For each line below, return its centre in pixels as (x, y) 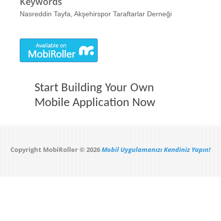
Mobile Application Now (95, 103)
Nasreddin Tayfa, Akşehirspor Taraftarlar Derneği (96, 14)
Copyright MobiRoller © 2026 (55, 149)
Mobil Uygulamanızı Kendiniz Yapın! (156, 149)
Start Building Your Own (94, 88)
